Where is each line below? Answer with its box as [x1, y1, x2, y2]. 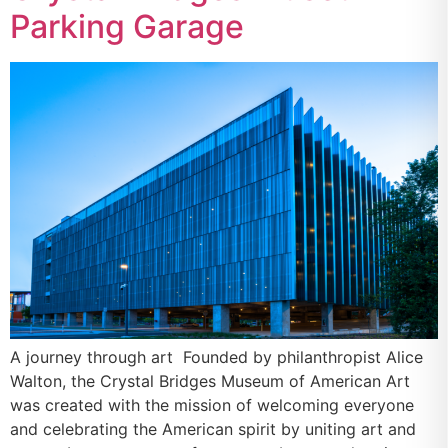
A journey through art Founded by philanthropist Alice [10, 346, 423, 367]
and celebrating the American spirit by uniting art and [10, 418, 416, 439]
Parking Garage [10, 7, 244, 47]
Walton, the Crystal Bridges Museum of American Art [10, 370, 410, 391]
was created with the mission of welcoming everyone [10, 394, 414, 415]
